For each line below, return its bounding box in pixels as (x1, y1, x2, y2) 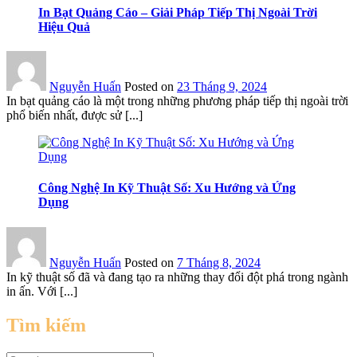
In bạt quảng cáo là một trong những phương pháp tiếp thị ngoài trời (6, 94, 348, 108)
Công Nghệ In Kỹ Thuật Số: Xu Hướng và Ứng (38, 181, 296, 195)
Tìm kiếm (6, 314, 86, 335)
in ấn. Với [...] (6, 284, 77, 298)
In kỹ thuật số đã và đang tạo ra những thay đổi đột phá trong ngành (6, 269, 348, 284)
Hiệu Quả (38, 19, 90, 33)
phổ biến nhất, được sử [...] (6, 108, 143, 123)
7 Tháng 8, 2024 (177, 255, 261, 269)
